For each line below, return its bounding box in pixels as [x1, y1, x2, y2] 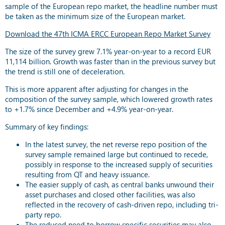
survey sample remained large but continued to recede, [25, 149, 208, 159]
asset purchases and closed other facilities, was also [25, 189, 195, 199]
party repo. [25, 209, 61, 219]
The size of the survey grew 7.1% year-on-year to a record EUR [5, 46, 211, 56]
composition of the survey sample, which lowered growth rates [5, 93, 212, 104]
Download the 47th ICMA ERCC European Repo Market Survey [5, 28, 210, 39]
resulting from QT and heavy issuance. [25, 169, 150, 179]
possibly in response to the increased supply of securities [25, 159, 212, 169]
